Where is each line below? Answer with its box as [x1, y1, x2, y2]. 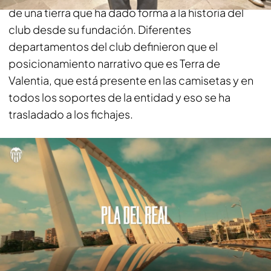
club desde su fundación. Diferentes [8, 22, 191, 36]
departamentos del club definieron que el [8, 39, 218, 53]
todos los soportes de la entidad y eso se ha [8, 90, 230, 104]
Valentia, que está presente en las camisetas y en [8, 73, 253, 87]
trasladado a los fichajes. [8, 106, 133, 121]
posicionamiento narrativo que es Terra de [8, 56, 220, 70]
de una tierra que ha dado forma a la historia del [8, 5, 244, 19]
